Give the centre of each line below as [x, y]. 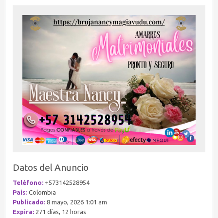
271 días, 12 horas [60, 212]
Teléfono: [28, 183]
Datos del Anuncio [51, 168]
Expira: [23, 212]
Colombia [42, 192]
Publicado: [29, 202]
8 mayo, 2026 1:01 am [76, 202]
